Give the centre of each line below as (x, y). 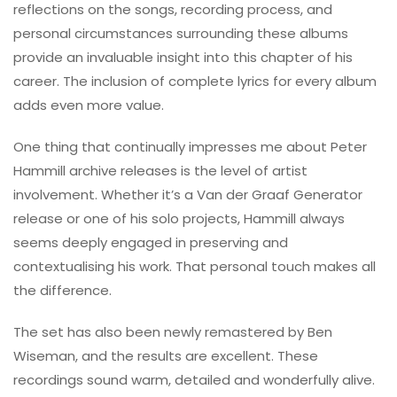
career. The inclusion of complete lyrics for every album (195, 81)
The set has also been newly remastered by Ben (173, 331)
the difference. (62, 290)
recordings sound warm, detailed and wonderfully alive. (194, 379)
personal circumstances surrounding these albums (181, 33)
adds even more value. (89, 105)
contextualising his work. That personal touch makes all (195, 266)
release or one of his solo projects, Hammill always (179, 218)
